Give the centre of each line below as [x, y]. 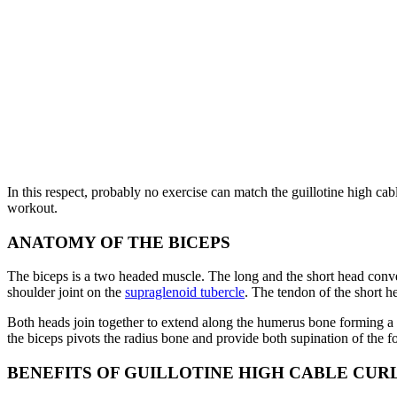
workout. [32, 207]
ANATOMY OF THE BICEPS [119, 242]
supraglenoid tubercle [185, 292]
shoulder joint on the [66, 292]
